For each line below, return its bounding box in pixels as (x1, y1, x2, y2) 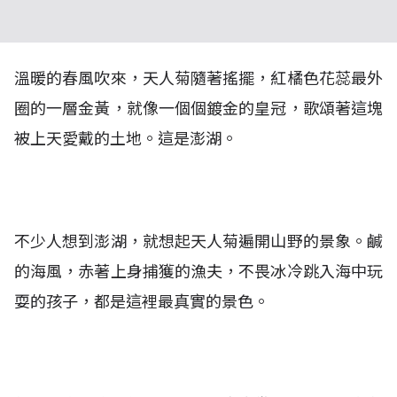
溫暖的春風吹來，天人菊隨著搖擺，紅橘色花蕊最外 (14, 68, 383, 89)
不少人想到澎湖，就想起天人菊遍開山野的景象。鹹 (14, 231, 383, 252)
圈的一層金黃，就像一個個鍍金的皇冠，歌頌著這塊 (14, 98, 383, 119)
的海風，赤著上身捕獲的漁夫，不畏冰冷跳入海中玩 (14, 261, 383, 282)
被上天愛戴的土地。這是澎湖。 (14, 128, 237, 149)
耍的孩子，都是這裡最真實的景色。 (14, 292, 269, 312)
